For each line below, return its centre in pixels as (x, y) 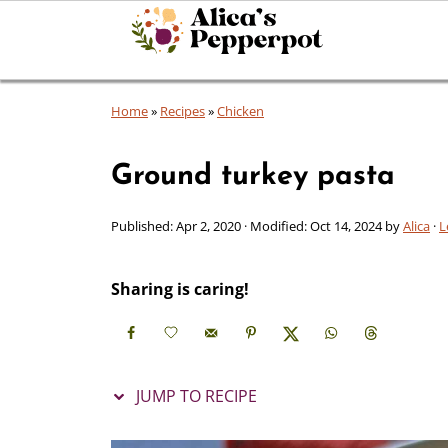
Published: (143, 226)
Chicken (240, 111)
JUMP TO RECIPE (194, 396)
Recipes (182, 111)
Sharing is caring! (180, 289)
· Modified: (275, 226)
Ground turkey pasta (253, 176)
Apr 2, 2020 (208, 226)
